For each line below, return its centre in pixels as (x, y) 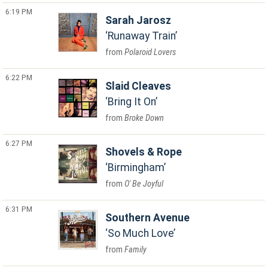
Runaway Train (142, 36)
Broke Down (144, 118)
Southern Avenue (148, 218)
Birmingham (136, 167)
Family (136, 250)
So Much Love (141, 233)
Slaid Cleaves (138, 86)
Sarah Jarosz (138, 20)
